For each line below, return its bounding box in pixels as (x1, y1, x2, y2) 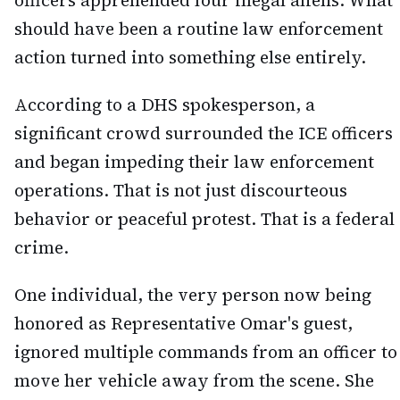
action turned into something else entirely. (14, 46, 366, 70)
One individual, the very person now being (14, 282, 371, 306)
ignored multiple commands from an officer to (14, 339, 397, 363)
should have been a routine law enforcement (14, 17, 383, 41)
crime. (14, 236, 69, 260)
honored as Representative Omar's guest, (14, 311, 353, 335)
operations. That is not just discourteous (14, 179, 347, 203)
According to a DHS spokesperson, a (14, 93, 315, 117)
